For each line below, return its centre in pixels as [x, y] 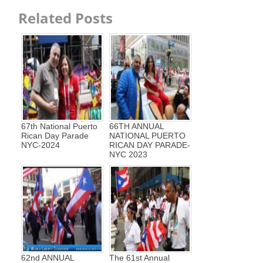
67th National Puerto [59, 127]
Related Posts [65, 18]
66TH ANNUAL [136, 127]
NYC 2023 [128, 155]
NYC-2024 [41, 145]
